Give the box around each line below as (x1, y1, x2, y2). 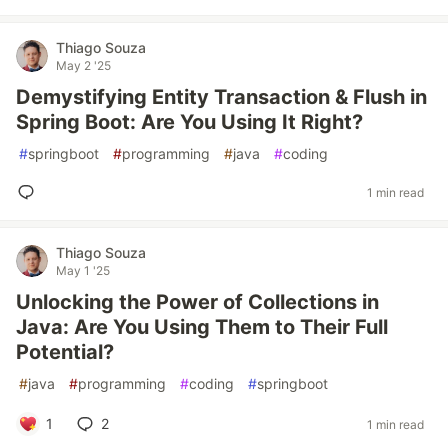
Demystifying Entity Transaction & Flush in (16, 85, 427, 109)
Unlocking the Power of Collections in (16, 290, 379, 314)
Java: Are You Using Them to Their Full (16, 315, 388, 339)
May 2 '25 (56, 58, 111, 73)
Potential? (16, 340, 114, 364)
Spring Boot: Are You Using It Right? (16, 110, 363, 134)
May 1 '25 (56, 263, 110, 278)
